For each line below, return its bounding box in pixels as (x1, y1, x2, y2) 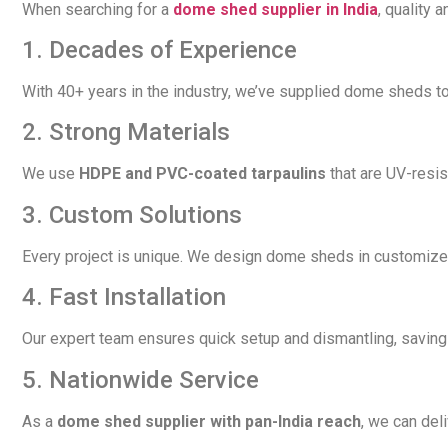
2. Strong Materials (22, 118, 230, 147)
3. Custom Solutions (22, 200, 242, 229)
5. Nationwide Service (22, 365, 259, 394)
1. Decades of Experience (22, 35, 297, 64)
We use (22, 164, 79, 184)
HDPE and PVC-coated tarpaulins (79, 164, 326, 184)
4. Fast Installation (22, 283, 226, 312)
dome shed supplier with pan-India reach (57, 411, 361, 431)
